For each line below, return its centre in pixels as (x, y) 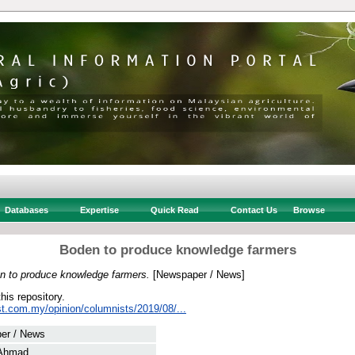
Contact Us (254, 210)
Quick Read (174, 210)
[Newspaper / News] (197, 274)
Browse (309, 210)
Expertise (99, 210)
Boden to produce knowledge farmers (177, 250)
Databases (26, 210)
